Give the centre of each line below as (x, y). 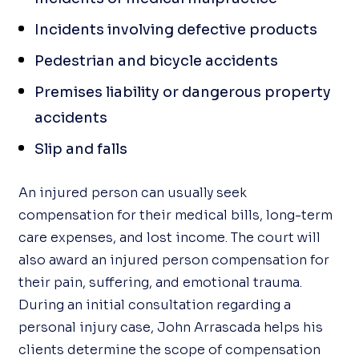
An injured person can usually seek (133, 193)
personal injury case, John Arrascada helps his (171, 327)
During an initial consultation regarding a (155, 305)
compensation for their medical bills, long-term (176, 215)
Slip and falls (81, 149)
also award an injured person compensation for (174, 260)
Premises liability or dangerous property (183, 92)
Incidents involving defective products (176, 30)
